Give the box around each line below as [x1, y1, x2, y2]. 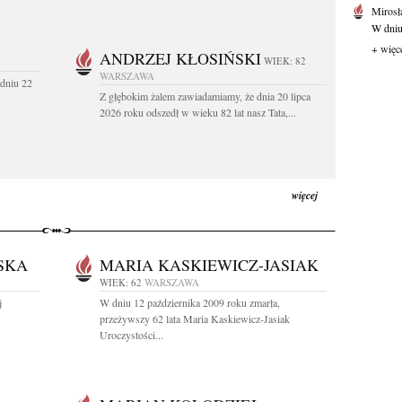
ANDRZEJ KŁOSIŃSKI [100, 48, 261, 69]
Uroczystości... [100, 328, 163, 342]
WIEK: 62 [100, 275, 142, 289]
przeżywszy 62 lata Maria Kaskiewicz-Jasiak [100, 311, 290, 326]
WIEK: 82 [264, 54, 306, 67]
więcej [292, 188, 318, 203]
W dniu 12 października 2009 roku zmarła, [100, 295, 280, 310]
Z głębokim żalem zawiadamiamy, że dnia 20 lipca [100, 89, 310, 103]
